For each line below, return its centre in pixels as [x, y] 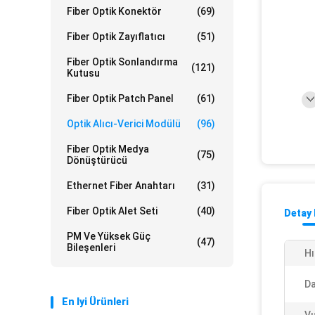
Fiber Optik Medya [108, 149]
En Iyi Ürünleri [95, 302]
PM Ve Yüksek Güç [109, 236]
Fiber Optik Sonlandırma [122, 62]
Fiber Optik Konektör [114, 11]
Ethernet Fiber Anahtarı [121, 186]
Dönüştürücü [97, 160]
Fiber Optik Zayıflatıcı [116, 37]
